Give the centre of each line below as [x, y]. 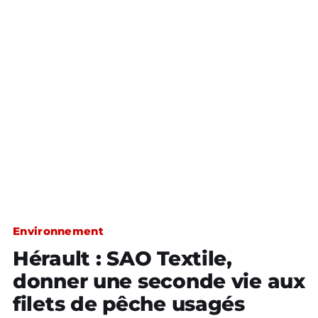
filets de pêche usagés [129, 304]
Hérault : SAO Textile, [122, 258]
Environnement [58, 231]
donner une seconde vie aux [159, 281]
